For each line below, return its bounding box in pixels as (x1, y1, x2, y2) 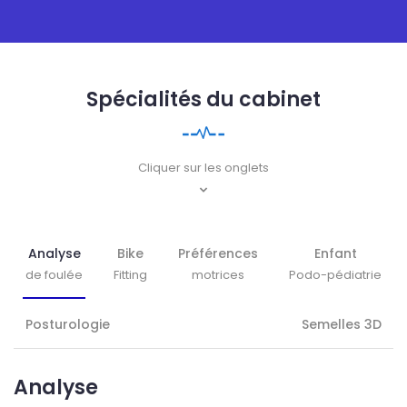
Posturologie (25, 315, 110, 334)
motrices (192, 266, 244, 284)
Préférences (178, 244, 258, 263)
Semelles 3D (302, 315, 382, 334)
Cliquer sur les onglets (138, 159, 269, 177)
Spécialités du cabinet (86, 84, 321, 114)
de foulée (25, 266, 83, 284)
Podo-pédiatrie (289, 266, 382, 284)
